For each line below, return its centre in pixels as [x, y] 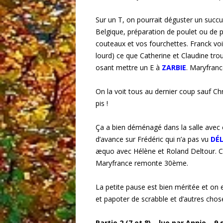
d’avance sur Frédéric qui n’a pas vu [153, 139]
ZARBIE [174, 68]
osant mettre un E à [129, 68]
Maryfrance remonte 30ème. [142, 163]
